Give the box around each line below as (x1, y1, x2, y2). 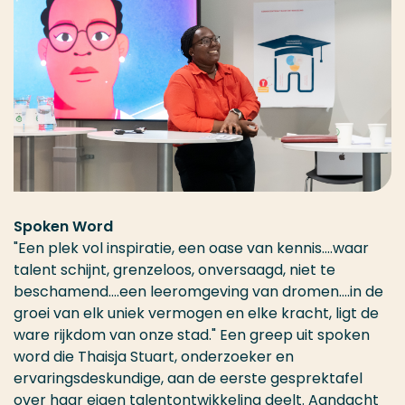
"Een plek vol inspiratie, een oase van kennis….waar (14, 238, 369, 259)
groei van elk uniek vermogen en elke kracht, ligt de (14, 303, 379, 325)
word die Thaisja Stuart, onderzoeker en (14, 346, 294, 368)
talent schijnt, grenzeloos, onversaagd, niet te (14, 259, 335, 281)
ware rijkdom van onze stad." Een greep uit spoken (14, 325, 370, 346)
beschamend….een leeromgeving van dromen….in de (14, 281, 383, 303)
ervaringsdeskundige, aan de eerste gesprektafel (14, 368, 363, 390)
